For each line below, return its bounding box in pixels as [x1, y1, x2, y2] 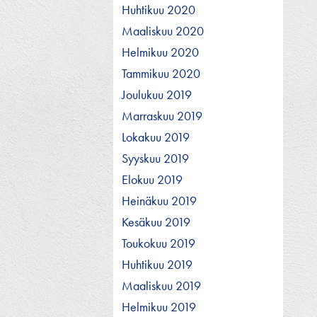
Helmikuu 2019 [122, 298, 196, 315]
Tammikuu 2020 [122, 64, 200, 81]
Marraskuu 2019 [122, 107, 202, 124]
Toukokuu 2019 [122, 234, 195, 251]
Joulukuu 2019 [122, 86, 192, 103]
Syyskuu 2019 [122, 149, 189, 166]
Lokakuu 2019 [122, 128, 190, 145]
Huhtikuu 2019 [122, 255, 192, 272]
